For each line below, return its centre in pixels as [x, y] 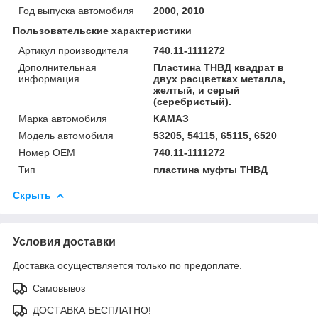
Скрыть [32, 195]
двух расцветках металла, [220, 78]
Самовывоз [59, 288]
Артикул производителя [73, 50]
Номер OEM [47, 152]
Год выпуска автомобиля [76, 10]
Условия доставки [64, 241]
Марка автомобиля [63, 118]
